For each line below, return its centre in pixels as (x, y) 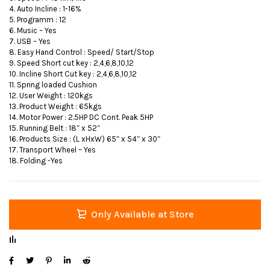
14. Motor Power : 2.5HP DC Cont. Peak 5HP (81, 118)
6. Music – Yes (33, 31)
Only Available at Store (142, 215)
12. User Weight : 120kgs (51, 96)
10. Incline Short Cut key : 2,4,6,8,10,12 (73, 74)
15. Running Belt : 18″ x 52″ (55, 128)
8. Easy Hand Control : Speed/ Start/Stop (82, 52)
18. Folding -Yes (36, 161)
